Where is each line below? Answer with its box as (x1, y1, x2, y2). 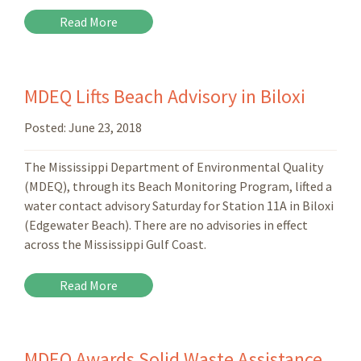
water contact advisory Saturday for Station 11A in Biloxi (24, 197, 334, 214)
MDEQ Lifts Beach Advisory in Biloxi (24, 83, 305, 109)
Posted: (24, 118, 68, 135)
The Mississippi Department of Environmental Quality (24, 158, 323, 175)
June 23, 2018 (68, 118, 142, 135)
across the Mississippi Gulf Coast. (24, 235, 206, 252)
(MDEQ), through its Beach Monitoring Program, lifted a (24, 177, 332, 194)
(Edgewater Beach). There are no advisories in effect (24, 216, 308, 233)
